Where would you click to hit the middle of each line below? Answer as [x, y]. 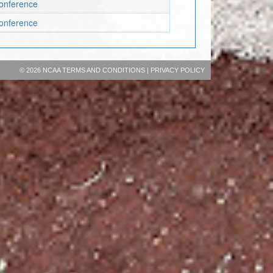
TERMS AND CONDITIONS [103, 70]
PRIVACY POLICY [177, 70]
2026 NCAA [44, 70]
